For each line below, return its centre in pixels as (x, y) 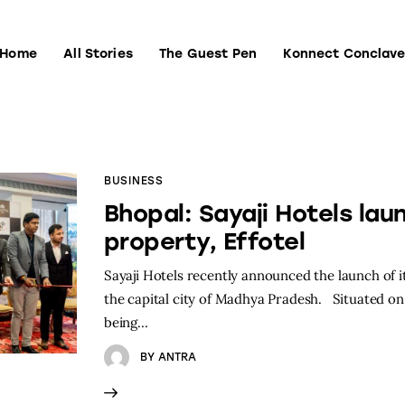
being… (126, 322)
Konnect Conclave (341, 139)
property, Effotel (205, 241)
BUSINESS (134, 180)
